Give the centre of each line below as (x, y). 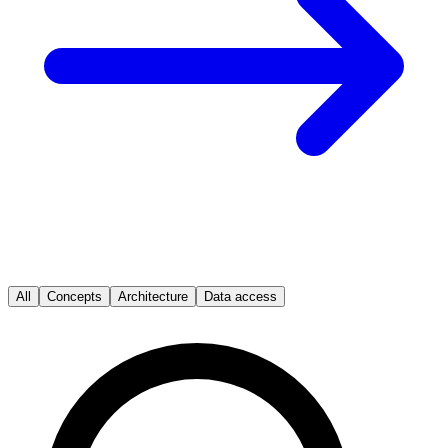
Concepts (74, 296)
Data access (240, 296)
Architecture (153, 296)
